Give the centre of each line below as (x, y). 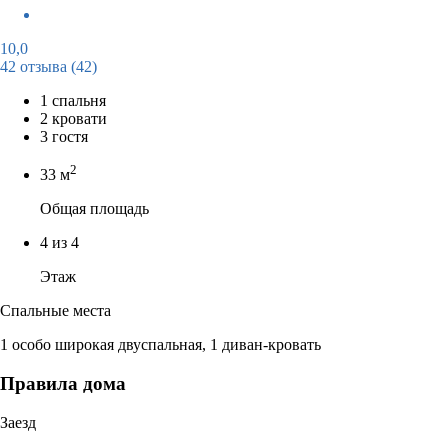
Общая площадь (94, 209)
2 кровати (73, 118)
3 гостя (64, 136)
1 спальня (73, 100)
